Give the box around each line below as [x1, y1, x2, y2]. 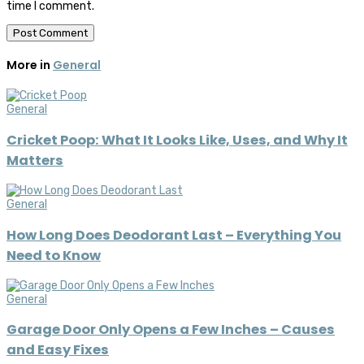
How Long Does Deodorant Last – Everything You [6, 225, 341, 245]
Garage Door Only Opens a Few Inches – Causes [6, 320, 335, 340]
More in [6, 56, 53, 73]
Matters [6, 150, 63, 170]
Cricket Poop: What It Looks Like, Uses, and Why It [6, 130, 348, 149]
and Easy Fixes [6, 340, 109, 360]
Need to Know [6, 245, 101, 265]
